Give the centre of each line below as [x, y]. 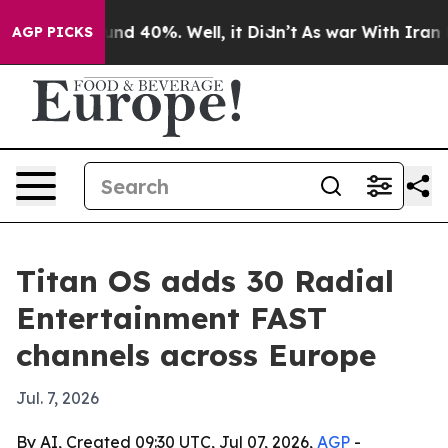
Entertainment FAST [171, 318]
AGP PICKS [52, 32]
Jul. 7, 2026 [57, 398]
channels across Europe [196, 355]
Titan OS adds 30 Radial [205, 281]
